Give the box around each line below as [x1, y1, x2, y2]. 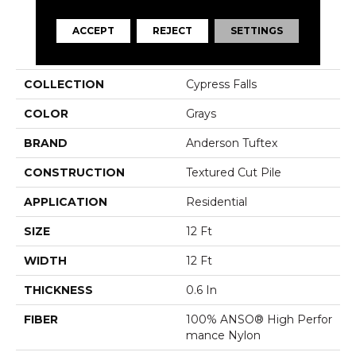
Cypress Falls [186, 76, 257, 91]
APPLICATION [24, 194, 107, 209]
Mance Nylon [186, 327, 261, 342]
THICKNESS [24, 282, 93, 297]
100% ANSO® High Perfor [186, 311, 332, 327]
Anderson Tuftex [186, 135, 277, 150]
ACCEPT [72, 25, 115, 37]
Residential [186, 194, 247, 209]
